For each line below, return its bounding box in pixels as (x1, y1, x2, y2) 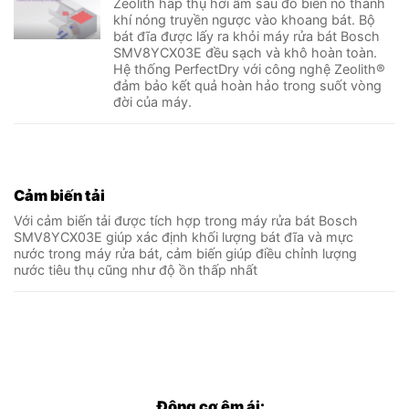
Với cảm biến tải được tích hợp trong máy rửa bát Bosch (14, 213, 358, 229)
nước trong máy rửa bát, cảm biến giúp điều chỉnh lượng (14, 246, 357, 262)
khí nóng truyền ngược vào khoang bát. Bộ (113, 11, 376, 27)
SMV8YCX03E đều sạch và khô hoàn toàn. (113, 44, 378, 60)
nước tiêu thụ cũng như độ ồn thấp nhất (14, 262, 257, 278)
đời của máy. (113, 93, 193, 110)
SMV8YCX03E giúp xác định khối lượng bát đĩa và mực (14, 229, 353, 246)
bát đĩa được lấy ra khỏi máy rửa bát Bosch (113, 27, 381, 44)
